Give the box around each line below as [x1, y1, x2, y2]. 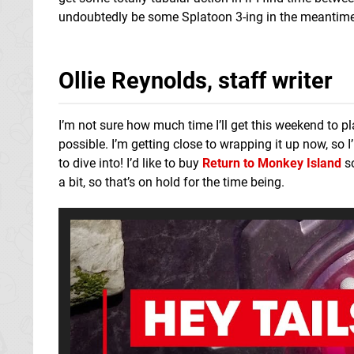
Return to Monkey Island [202, 155, 341, 171]
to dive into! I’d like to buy [58, 155, 202, 171]
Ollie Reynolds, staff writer [58, 66, 333, 94]
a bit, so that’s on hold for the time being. [58, 174, 284, 190]
